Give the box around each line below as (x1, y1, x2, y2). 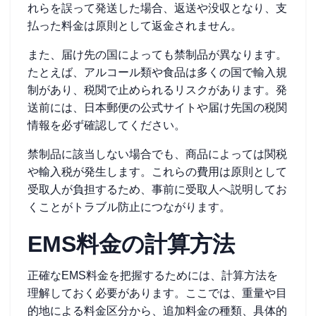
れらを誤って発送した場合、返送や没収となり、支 (28, 2, 287, 14)
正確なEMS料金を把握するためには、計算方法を (28, 269, 278, 281)
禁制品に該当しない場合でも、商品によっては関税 (28, 148, 287, 160)
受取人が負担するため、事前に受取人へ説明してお (28, 183, 287, 195)
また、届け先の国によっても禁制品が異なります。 (28, 49, 287, 61)
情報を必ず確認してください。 (28, 119, 186, 131)
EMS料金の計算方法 (28, 231, 235, 257)
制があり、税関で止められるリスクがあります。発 (28, 84, 287, 96)
